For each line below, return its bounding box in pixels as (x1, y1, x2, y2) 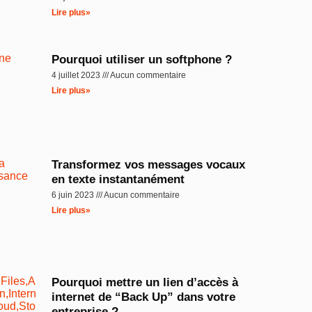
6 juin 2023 (52, 189, 97, 200)
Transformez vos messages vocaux (52, 157, 246, 171)
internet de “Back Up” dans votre (52, 290, 236, 304)
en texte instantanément (52, 172, 185, 186)
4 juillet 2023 (52, 70, 103, 80)
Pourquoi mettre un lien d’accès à (52, 275, 239, 289)
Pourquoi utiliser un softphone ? (52, 52, 233, 66)
